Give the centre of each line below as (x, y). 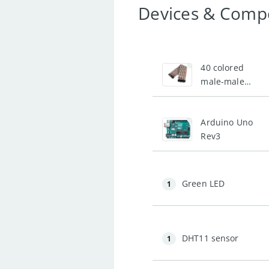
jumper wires (228, 95)
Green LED (203, 183)
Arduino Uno (227, 122)
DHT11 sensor (210, 238)
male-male (222, 81)
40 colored (222, 68)
